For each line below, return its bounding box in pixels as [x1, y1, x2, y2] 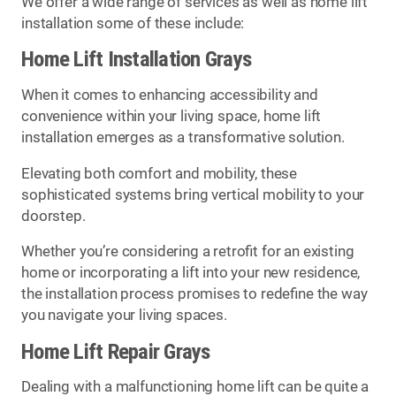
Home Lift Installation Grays [21, 46, 252, 72]
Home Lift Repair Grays [21, 338, 210, 364]
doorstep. [21, 207, 86, 225]
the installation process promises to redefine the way [21, 286, 368, 303]
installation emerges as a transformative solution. [21, 129, 345, 146]
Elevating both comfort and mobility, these [21, 164, 298, 182]
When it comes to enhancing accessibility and [21, 87, 318, 103]
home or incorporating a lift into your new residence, [21, 264, 361, 282]
